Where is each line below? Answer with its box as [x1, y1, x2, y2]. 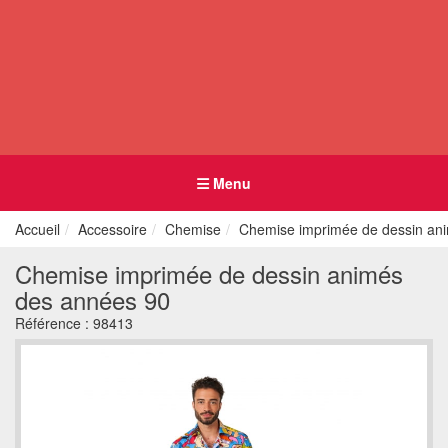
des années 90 [15, 282, 170, 317]
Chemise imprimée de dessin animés [15, 256, 403, 291]
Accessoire [78, 219, 147, 239]
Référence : [15, 313, 93, 333]
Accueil [15, 219, 60, 239]
